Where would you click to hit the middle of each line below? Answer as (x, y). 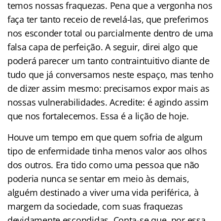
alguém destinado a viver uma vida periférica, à (103, 192)
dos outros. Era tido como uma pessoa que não (104, 165)
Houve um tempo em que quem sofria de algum (105, 137)
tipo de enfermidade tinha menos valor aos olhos (107, 151)
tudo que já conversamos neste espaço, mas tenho (110, 74)
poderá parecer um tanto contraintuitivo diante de (109, 60)
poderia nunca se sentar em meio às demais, (98, 178)
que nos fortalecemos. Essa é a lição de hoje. (98, 116)
